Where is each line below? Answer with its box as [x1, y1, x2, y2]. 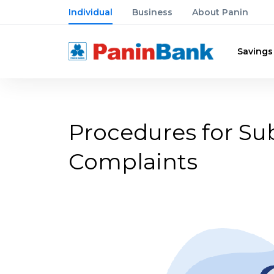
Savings [237, 46, 273, 57]
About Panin [192, 7, 248, 18]
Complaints [68, 148, 198, 175]
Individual [68, 7, 113, 18]
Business [132, 7, 172, 18]
